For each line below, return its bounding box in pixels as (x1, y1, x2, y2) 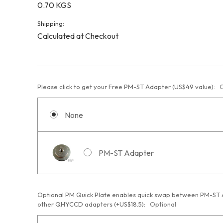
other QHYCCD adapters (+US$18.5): (37, 200, 147, 208)
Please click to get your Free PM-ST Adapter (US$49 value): (37, 82, 217, 91)
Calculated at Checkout (37, 30, 118, 41)
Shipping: (37, 19, 64, 27)
